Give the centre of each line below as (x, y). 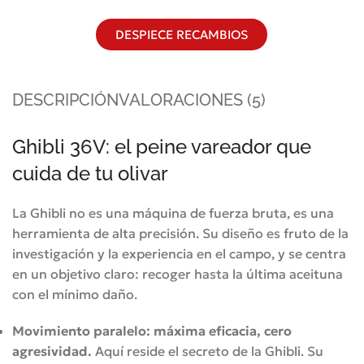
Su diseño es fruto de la (275, 233)
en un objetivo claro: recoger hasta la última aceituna (178, 273)
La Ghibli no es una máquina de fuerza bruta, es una (173, 212)
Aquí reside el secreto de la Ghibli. (199, 351)
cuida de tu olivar (90, 173)
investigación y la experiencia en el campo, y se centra (179, 253)
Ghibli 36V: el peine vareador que (162, 146)
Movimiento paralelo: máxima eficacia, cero (152, 330)
